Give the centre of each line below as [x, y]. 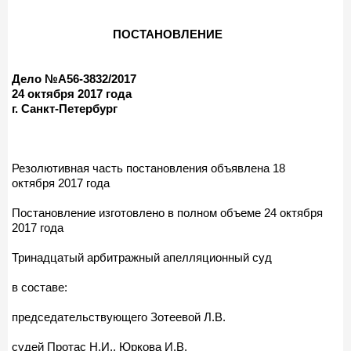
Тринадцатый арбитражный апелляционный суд [142, 257]
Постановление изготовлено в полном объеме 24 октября [167, 212]
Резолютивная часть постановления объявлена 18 [148, 168]
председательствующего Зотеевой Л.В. [119, 317]
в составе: [40, 287]
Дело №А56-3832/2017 [74, 78]
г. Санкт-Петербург [65, 108]
